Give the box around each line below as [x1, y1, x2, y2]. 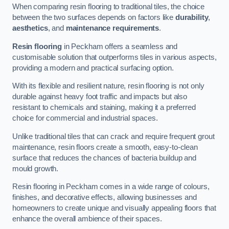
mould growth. [12, 164, 59, 173]
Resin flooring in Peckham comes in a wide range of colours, [12, 182, 210, 191]
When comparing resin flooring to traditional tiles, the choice [12, 3, 204, 11]
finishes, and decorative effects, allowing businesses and [12, 193, 197, 202]
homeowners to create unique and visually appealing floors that [12, 204, 216, 213]
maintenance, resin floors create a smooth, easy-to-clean [12, 143, 198, 151]
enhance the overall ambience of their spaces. [12, 215, 162, 223]
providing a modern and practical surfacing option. [12, 63, 174, 72]
